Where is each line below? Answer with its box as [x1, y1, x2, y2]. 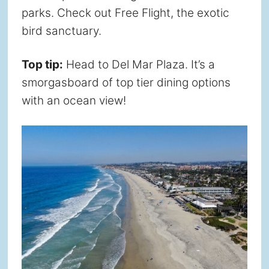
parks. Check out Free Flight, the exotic [21, 6, 229, 20]
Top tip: [21, 58, 63, 72]
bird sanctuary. [21, 24, 101, 38]
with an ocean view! [21, 94, 126, 108]
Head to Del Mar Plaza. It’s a [62, 58, 215, 72]
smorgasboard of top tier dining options [21, 76, 231, 90]
